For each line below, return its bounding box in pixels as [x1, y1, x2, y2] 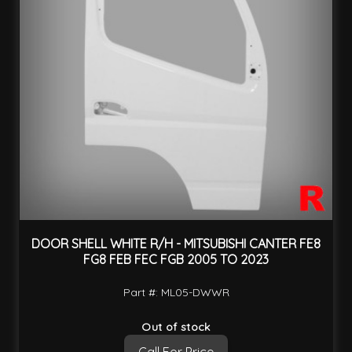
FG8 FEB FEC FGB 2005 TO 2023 [83, 251, 269, 267]
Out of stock [141, 319, 211, 334]
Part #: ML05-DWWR [123, 284, 229, 299]
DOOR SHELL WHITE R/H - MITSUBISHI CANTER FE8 [31, 235, 321, 251]
